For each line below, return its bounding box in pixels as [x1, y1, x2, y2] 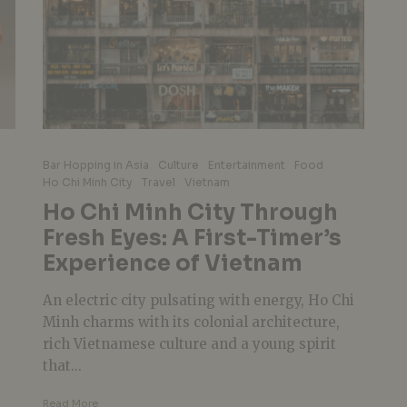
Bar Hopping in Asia [42, 157, 149, 172]
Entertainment [207, 157, 285, 172]
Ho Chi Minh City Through [42, 198, 338, 226]
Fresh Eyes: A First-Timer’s [42, 223, 342, 252]
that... [42, 356, 82, 374]
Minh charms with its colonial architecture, [42, 313, 340, 331]
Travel [141, 174, 175, 189]
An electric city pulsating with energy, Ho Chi [42, 291, 354, 309]
